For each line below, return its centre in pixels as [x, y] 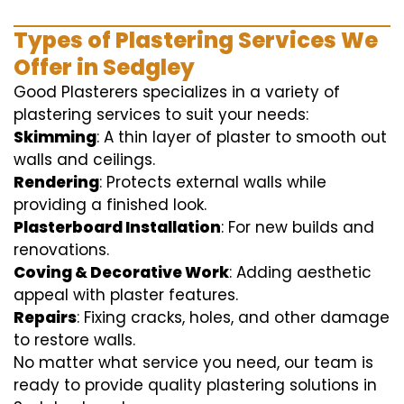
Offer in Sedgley [104, 67]
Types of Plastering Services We [196, 40]
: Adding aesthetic [300, 272]
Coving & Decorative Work [121, 272]
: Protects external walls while [213, 182]
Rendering [56, 182]
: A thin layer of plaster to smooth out [242, 137]
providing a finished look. [110, 205]
